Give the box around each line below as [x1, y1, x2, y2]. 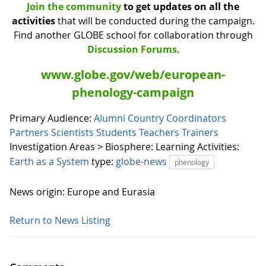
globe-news [116, 155, 169, 169]
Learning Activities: [156, 140, 239, 154]
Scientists [51, 126, 96, 140]
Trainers [182, 126, 218, 140]
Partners [9, 126, 51, 140]
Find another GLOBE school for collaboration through [13, 28, 253, 42]
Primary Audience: [9, 112, 94, 125]
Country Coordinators [128, 112, 226, 125]
